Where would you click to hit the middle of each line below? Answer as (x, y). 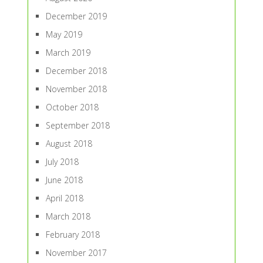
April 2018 (64, 198)
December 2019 (76, 16)
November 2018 (76, 89)
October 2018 (72, 107)
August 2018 (69, 144)
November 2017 (76, 253)
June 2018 (64, 180)
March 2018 (68, 217)
